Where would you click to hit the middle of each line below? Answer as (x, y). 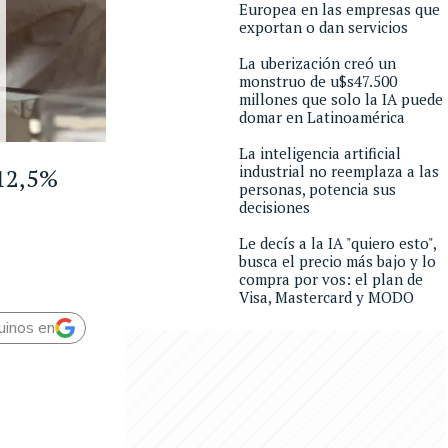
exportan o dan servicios (323, 27)
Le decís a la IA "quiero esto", (337, 243)
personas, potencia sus (317, 189)
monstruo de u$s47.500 (318, 81)
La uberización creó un (317, 63)
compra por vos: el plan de (331, 279)
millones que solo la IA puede (341, 99)
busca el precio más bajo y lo (337, 261)
